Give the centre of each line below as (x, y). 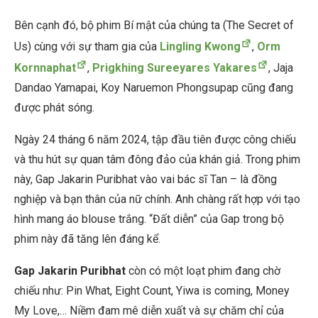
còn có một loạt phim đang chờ (203, 271)
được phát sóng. (56, 108)
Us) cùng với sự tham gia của (87, 47)
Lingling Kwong (200, 47)
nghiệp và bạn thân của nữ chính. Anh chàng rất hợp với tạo (157, 199)
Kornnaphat (45, 68)
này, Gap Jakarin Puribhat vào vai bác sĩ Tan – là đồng (146, 180)
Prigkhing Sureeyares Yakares (175, 68)
